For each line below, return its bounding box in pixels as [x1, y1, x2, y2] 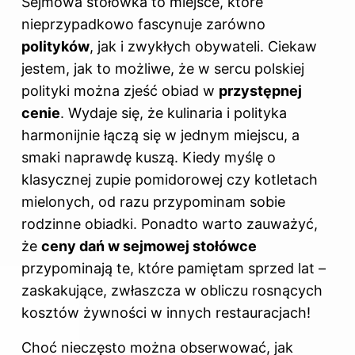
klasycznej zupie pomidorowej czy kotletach [21, 171, 318, 189]
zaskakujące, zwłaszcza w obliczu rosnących [21, 282, 323, 300]
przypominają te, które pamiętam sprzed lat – [21, 260, 326, 277]
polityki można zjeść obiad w [21, 82, 219, 100]
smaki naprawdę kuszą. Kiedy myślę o [21, 149, 276, 166]
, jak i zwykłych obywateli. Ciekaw [90, 38, 317, 55]
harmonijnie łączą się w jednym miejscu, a [21, 127, 300, 144]
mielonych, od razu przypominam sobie [21, 193, 285, 211]
